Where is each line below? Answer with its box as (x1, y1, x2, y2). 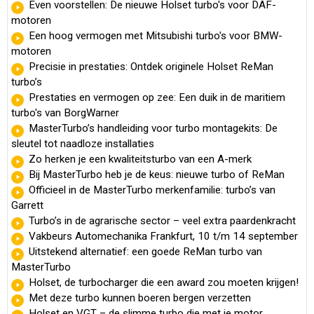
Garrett (11, 198, 43, 212)
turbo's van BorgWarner (11, 106, 119, 119)
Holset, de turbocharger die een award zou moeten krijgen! (29, 275, 299, 289)
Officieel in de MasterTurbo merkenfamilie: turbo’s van (29, 183, 275, 196)
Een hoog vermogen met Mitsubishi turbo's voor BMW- (29, 29, 282, 42)
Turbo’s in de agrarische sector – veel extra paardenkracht (29, 214, 296, 227)
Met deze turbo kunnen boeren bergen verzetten (29, 291, 251, 304)
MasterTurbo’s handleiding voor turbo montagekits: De (29, 121, 278, 135)
